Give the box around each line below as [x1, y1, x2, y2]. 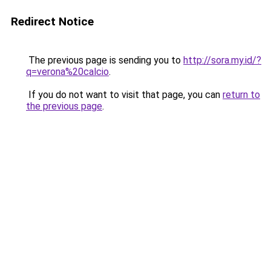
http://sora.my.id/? [183, 54, 261, 66]
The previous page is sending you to [26, 54, 183, 66]
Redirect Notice [11, 15, 94, 28]
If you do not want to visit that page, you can [26, 89, 223, 100]
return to [223, 89, 260, 100]
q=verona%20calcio [26, 66, 109, 77]
